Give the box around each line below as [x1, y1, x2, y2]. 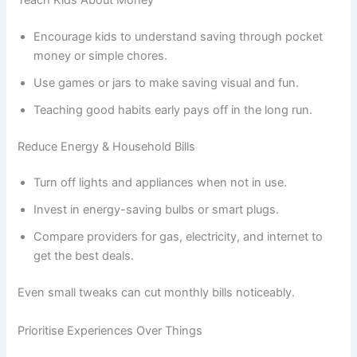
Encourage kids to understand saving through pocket [33, 29, 324, 44]
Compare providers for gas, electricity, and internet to [33, 229, 324, 245]
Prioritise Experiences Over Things [18, 323, 203, 338]
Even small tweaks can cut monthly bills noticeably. [18, 285, 296, 300]
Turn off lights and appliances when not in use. [33, 175, 288, 190]
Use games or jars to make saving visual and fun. [33, 75, 300, 90]
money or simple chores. [33, 48, 168, 63]
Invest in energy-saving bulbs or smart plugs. [33, 202, 280, 218]
